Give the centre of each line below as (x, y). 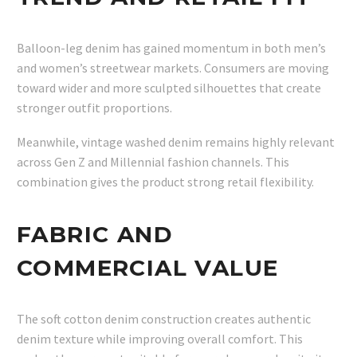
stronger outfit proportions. (94, 108)
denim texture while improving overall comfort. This (160, 339)
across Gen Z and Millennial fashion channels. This (153, 162)
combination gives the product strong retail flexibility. (165, 182)
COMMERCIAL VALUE (148, 267)
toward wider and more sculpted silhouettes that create (169, 88)
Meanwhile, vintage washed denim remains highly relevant (176, 142)
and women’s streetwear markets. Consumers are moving (173, 68)
